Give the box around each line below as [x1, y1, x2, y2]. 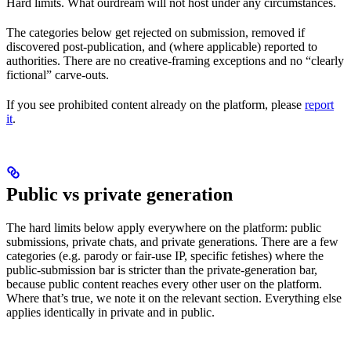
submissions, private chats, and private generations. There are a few [6, 235, 338, 249]
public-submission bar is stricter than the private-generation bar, [6, 263, 317, 277]
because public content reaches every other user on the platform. [6, 277, 322, 291]
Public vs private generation [6, 184, 233, 205]
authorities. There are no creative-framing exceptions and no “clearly [6, 54, 344, 68]
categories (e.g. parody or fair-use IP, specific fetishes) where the [6, 249, 324, 263]
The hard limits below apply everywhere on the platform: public [6, 221, 321, 235]
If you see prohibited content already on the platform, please [6, 98, 305, 112]
